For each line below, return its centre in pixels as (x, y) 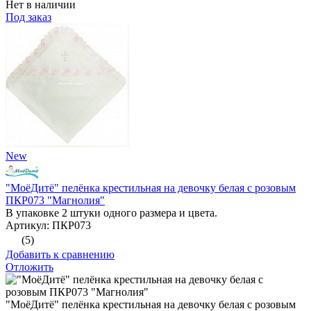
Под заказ (28, 17)
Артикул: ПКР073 (48, 226)
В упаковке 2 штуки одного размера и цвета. (111, 213)
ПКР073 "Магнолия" (55, 201)
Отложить (30, 267)
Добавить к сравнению (60, 255)
